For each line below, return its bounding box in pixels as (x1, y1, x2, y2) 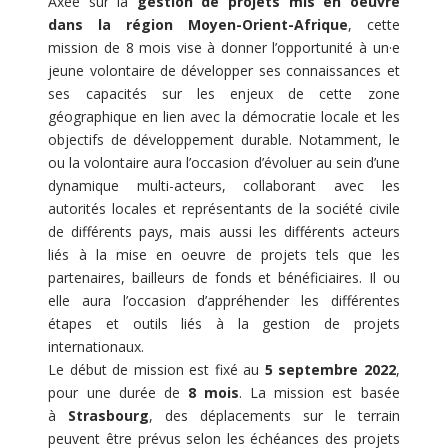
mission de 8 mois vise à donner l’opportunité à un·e (48, 37, 400, 57)
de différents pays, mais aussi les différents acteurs (48, 221, 400, 241)
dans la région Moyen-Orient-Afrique (48, 14, 348, 34)
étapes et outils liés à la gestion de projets (48, 313, 400, 333)
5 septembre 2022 (264, 359, 396, 379)
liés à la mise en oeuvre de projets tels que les (48, 244, 400, 264)
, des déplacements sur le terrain (149, 405, 400, 425)
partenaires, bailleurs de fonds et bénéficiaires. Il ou (48, 267, 400, 287)
